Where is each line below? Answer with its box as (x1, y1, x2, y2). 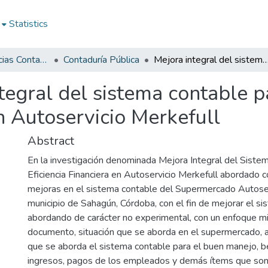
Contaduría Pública (63, 53, 139, 66)
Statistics (9, 17, 48, 31)
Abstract (28, 133, 74, 149)
